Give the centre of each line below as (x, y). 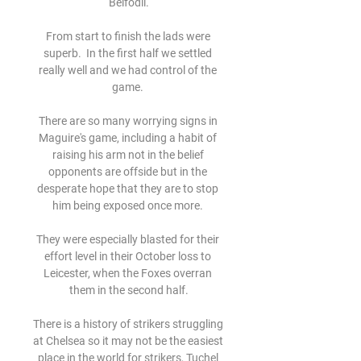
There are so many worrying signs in (128, 121)
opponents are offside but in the (128, 172)
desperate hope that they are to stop (128, 189)
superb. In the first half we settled (128, 53)
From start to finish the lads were (128, 36)
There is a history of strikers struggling (128, 324)
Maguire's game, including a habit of (128, 138)
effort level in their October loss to (128, 256)
